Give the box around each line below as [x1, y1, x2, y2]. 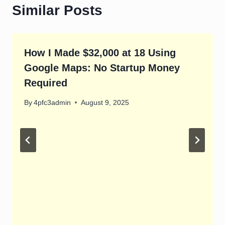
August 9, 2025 [81, 98, 130, 106]
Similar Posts [12, 3, 102, 19]
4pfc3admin [34, 98, 71, 106]
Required [24, 77, 67, 89]
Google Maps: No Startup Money [24, 62, 180, 74]
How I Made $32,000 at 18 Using [24, 47, 176, 59]
